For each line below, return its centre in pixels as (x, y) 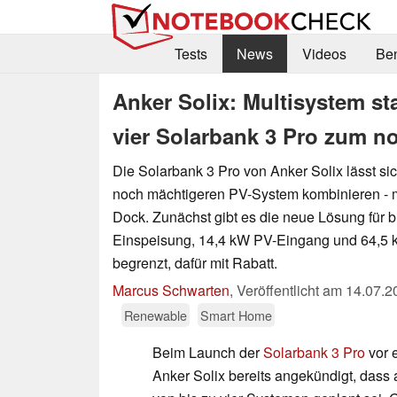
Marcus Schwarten (171, 290)
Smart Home (236, 315)
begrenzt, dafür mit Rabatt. (195, 262)
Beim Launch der (208, 352)
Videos (324, 54)
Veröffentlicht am (291, 290)
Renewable (156, 315)
